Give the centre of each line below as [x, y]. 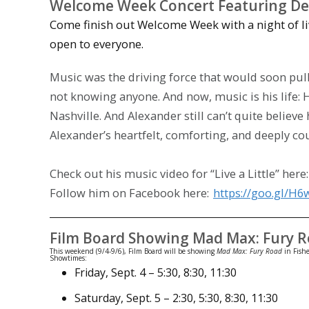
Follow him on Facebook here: [131, 193]
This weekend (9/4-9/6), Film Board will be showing [133, 251]
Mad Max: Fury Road [249, 251]
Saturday [98, 298]
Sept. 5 [143, 298]
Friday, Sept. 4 [110, 272]
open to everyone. [97, 43]
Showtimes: [68, 258]
